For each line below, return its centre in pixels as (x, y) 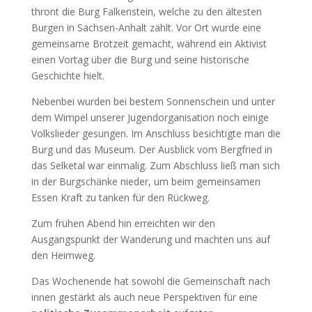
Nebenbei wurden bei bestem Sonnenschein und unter (153, 101)
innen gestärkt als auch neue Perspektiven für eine (144, 297)
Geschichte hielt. (68, 75)
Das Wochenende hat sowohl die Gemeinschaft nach (150, 281)
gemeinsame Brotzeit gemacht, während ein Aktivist (149, 43)
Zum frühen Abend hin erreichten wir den (123, 223)
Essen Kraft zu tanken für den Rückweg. (120, 197)
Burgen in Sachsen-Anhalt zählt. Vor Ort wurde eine (146, 27)
